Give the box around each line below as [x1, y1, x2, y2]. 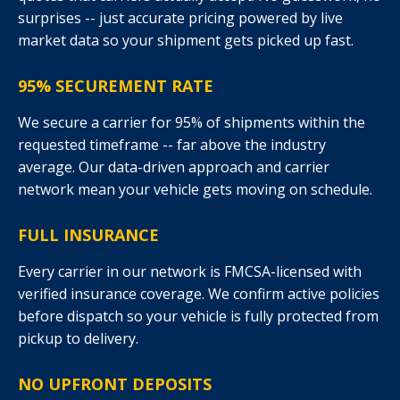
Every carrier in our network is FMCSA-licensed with [18, 262, 362, 281]
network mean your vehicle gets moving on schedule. [18, 179, 372, 199]
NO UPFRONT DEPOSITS [18, 373, 212, 395]
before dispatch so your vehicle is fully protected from [18, 306, 379, 326]
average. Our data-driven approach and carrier [18, 157, 329, 177]
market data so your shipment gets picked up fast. [18, 30, 354, 50]
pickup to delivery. [18, 329, 138, 348]
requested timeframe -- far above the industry [18, 135, 326, 154]
